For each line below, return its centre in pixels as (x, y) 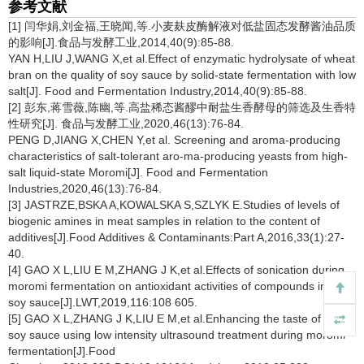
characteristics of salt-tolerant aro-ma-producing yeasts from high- (178, 156)
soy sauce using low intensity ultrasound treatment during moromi (177, 335)
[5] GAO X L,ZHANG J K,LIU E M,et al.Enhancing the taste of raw (175, 318)
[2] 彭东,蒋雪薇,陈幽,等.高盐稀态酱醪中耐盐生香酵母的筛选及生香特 (182, 107)
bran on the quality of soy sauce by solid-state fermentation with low (182, 75)
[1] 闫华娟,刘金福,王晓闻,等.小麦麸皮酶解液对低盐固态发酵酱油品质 (182, 26)
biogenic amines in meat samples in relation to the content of (164, 221)
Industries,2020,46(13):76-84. (85, 188)
